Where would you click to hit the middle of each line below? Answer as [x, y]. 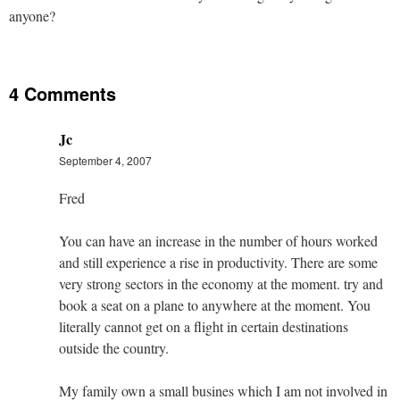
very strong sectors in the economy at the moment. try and [221, 283]
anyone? [32, 15]
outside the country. [114, 347]
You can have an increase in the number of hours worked [218, 240]
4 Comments [62, 93]
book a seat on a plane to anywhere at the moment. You [215, 304]
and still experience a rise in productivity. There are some [218, 262]
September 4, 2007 [105, 160]
